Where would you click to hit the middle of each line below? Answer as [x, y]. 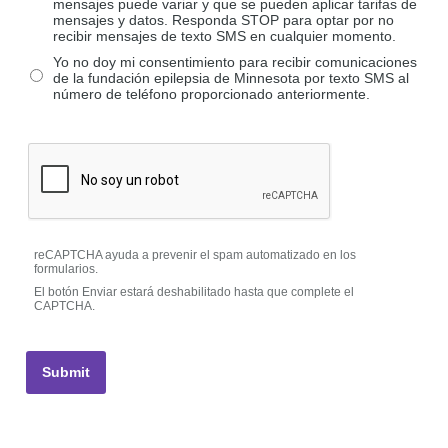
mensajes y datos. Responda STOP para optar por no [224, 20]
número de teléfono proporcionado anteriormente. [212, 94]
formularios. [66, 269]
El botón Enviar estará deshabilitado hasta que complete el [194, 292]
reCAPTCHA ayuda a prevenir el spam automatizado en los [195, 255]
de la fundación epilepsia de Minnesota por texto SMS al [231, 78]
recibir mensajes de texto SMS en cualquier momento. [225, 36]
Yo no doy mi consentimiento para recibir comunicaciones [235, 62]
